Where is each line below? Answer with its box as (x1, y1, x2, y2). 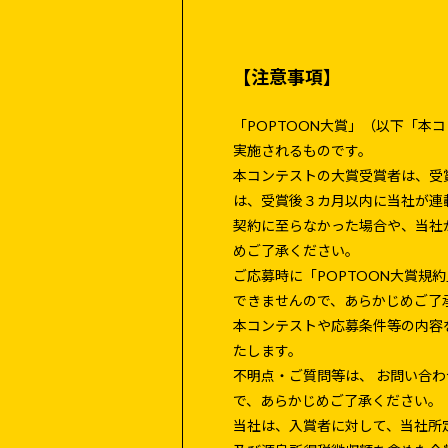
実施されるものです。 (233, 141, 372, 159)
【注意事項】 (233, 65, 341, 88)
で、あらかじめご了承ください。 (233, 391, 442, 409)
